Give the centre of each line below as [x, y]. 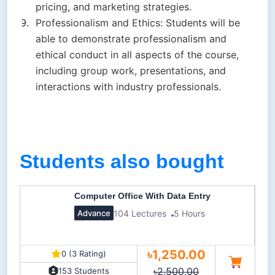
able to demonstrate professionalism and [131, 39]
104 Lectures [140, 213]
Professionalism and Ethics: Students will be [138, 23]
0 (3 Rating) [83, 254]
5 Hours [189, 213]
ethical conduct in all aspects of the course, [137, 55]
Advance [94, 213]
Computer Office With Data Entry [142, 196]
